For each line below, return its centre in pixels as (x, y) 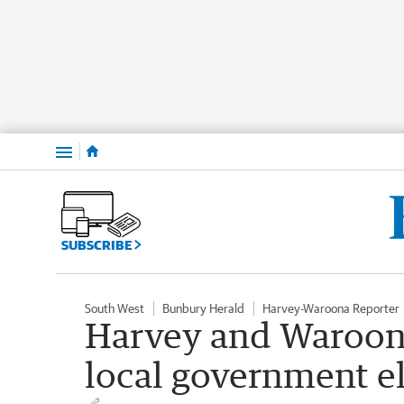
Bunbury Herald (203, 308)
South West (115, 308)
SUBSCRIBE (98, 244)
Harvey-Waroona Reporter (331, 308)
